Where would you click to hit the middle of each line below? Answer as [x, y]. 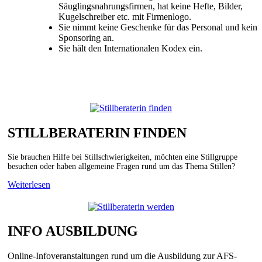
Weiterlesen [29, 184]
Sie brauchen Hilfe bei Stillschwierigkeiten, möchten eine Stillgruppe [123, 157]
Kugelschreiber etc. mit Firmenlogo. [125, 16]
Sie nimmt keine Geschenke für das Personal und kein [158, 27]
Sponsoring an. [86, 37]
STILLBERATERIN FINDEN [97, 132]
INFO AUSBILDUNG [73, 231]
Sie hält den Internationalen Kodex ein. [130, 48]
